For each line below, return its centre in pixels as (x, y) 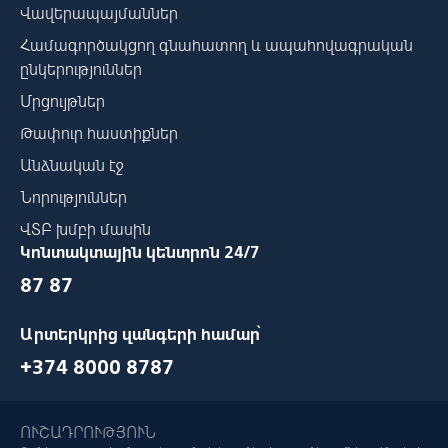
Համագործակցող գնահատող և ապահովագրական (216, 45)
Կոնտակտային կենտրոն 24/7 (140, 252)
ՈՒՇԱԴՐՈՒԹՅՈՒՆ (88, 432)
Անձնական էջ (72, 165)
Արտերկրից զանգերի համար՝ (140, 334)
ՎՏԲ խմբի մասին (85, 229)
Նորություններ (73, 197)
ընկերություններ (81, 69)
